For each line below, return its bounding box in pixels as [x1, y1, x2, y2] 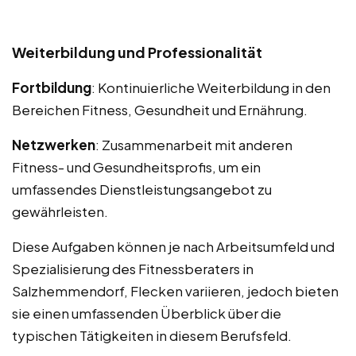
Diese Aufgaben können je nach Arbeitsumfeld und [12, 237, 335, 255]
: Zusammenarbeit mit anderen [95, 135, 292, 153]
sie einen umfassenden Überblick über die [12, 304, 281, 322]
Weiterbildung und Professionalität [12, 42, 262, 61]
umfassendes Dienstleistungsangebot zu [12, 180, 272, 198]
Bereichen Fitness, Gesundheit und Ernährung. [12, 100, 308, 118]
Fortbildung [12, 78, 91, 96]
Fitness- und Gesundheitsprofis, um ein [12, 157, 261, 176]
